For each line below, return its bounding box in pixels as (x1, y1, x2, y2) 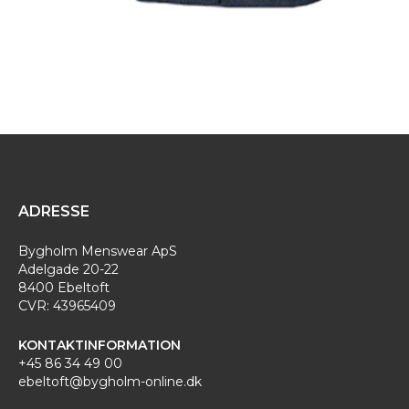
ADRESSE (18, 203, 89, 220)
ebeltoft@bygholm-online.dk (18, 373, 202, 390)
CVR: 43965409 (18, 298, 116, 314)
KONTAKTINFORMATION (18, 337, 181, 353)
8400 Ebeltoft (18, 279, 110, 296)
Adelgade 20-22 (18, 261, 119, 278)
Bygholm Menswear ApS (18, 243, 177, 259)
